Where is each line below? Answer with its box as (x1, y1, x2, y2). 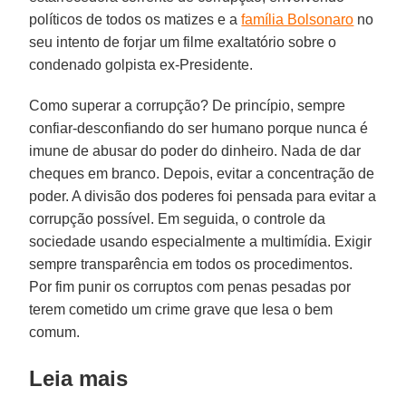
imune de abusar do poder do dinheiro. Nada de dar (29, 142, 362, 159)
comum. (29, 324, 81, 340)
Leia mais (29, 365, 129, 391)
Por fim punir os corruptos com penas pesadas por (29, 278, 352, 295)
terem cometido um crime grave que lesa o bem (29, 301, 333, 317)
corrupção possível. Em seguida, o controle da (29, 210, 326, 227)
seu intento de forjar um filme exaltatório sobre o (29, 34, 337, 50)
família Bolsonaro (241, 11, 354, 27)
